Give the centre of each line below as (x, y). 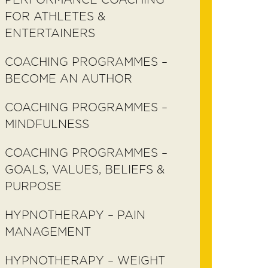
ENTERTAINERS (50, 33)
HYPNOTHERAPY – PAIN (75, 215)
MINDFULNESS (47, 124)
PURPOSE (33, 186)
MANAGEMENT (48, 232)
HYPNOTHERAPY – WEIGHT (85, 261)
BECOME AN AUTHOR (68, 79)
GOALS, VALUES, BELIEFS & (85, 170)
